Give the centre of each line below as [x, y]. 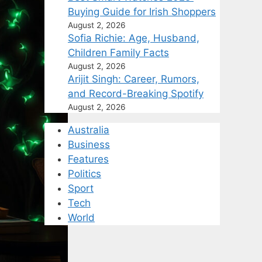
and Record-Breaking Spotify [136, 94]
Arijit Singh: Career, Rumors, [134, 79]
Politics [85, 174]
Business [89, 144]
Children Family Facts [118, 53]
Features [88, 159]
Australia [89, 130]
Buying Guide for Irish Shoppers [142, 12]
